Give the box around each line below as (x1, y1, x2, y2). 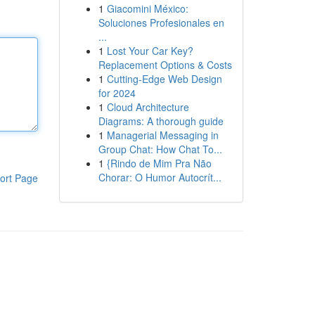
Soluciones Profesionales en (98, 15, 224, 30)
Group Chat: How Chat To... (98, 142, 222, 156)
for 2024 (98, 86, 136, 100)
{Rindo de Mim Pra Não (106, 156, 212, 170)
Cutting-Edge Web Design (106, 72, 222, 86)
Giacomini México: (106, 1, 188, 15)
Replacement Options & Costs (98, 58, 232, 72)
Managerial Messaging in (106, 128, 219, 142)
